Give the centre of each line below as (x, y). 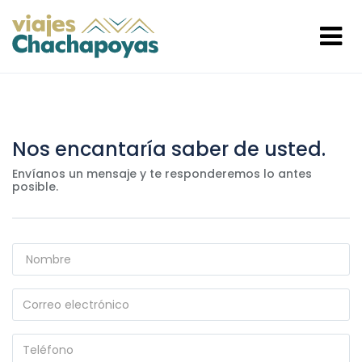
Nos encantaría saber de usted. (169, 149)
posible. (35, 187)
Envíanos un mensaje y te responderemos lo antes (162, 174)
